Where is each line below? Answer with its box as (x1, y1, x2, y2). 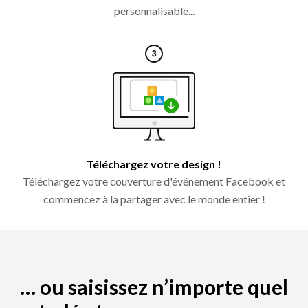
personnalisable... (113, 4, 195, 18)
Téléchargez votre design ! (87, 157, 221, 171)
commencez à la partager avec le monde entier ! (43, 192, 265, 206)
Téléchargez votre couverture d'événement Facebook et (23, 175, 285, 188)
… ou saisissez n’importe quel (20, 274, 288, 300)
